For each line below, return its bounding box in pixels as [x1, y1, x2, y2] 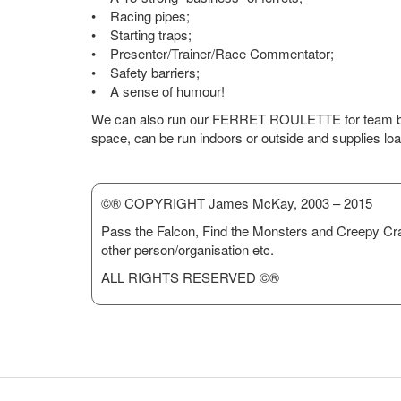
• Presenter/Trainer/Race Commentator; [91, 44, 334, 63]
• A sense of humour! [91, 81, 225, 100]
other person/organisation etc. [101, 240, 274, 259]
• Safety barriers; [91, 63, 200, 81]
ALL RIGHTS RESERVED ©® [101, 268, 279, 286]
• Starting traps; [91, 25, 192, 44]
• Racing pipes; [91, 6, 190, 25]
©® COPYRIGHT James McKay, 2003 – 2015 [101, 193, 372, 212]
